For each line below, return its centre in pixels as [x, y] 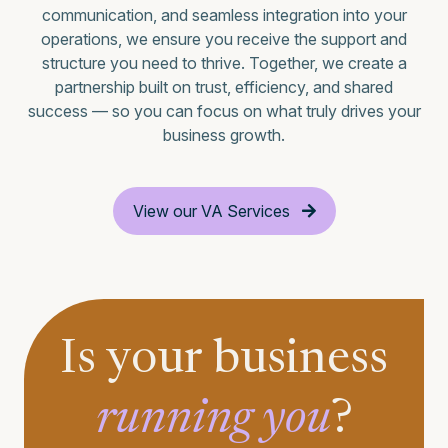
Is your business [224, 360]
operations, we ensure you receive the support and [224, 38]
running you [213, 420]
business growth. [224, 134]
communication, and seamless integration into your [224, 14]
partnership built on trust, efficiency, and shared [224, 86]
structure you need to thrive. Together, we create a [224, 62]
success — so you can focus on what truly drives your [224, 110]
